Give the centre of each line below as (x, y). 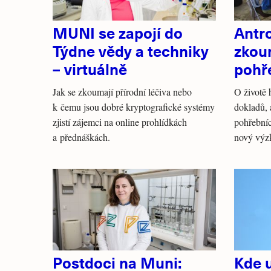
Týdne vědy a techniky (131, 51)
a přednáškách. (81, 137)
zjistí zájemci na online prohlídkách (120, 122)
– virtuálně (90, 69)
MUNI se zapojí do (118, 32)
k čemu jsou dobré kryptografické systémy (134, 107)
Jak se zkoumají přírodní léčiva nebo (122, 92)
